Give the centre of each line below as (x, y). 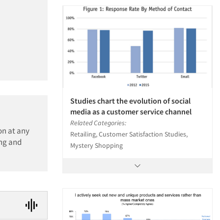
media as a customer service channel (131, 112)
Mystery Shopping (96, 146)
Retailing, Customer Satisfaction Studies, (129, 134)
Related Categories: (98, 123)
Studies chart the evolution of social (130, 101)
